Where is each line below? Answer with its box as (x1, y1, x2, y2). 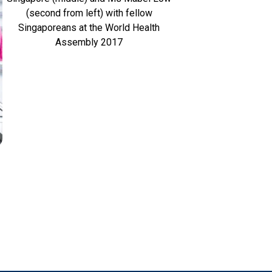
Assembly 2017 (55, 36, 123, 49)
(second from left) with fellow (25, 7, 152, 19)
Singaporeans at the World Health (18, 22, 160, 34)
